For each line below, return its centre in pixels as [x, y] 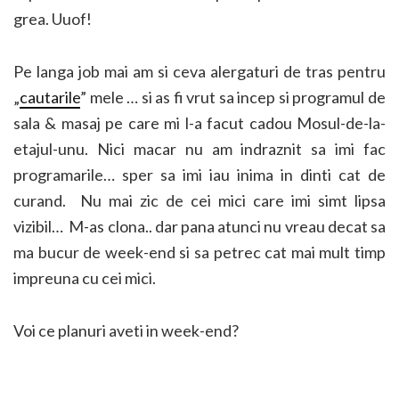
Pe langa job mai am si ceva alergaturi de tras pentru [199, 71]
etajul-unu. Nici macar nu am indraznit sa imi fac [199, 149]
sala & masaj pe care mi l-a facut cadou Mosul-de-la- [199, 123]
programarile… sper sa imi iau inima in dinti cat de [199, 175]
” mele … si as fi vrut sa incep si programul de [233, 97]
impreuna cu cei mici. [85, 278]
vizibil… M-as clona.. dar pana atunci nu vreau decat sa [199, 226]
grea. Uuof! [53, 19]
